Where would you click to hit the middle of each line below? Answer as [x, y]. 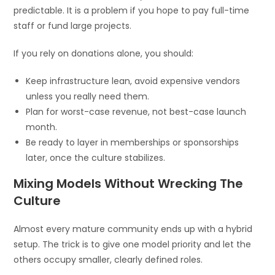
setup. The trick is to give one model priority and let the [133, 244]
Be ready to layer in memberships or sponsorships [133, 142]
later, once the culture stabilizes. [96, 157]
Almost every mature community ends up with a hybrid [133, 229]
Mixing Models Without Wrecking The [129, 183]
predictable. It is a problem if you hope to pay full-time [132, 10]
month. [42, 127]
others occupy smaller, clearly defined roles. [108, 259]
